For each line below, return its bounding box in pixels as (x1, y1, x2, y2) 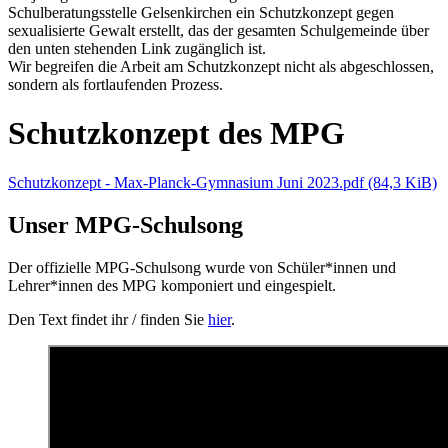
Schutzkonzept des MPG (8, 115, 345, 152)
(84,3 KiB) (368, 173, 437, 191)
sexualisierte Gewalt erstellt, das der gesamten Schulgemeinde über (8, 21, 429, 39)
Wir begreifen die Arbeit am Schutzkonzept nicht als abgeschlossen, (8, 57, 434, 75)
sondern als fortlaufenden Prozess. (8, 75, 223, 93)
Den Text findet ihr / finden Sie (8, 310, 208, 328)
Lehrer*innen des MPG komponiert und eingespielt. (8, 276, 336, 294)
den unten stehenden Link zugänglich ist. (8, 39, 266, 57)
